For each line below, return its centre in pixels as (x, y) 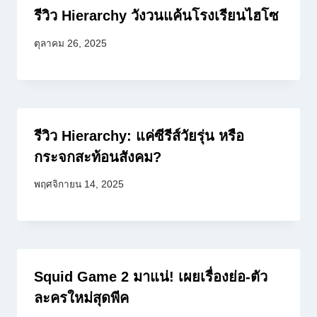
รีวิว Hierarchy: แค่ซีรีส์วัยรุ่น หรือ (139, 136)
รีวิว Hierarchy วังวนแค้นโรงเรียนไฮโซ (156, 16)
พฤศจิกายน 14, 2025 (79, 185)
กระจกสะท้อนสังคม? (98, 157)
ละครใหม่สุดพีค (81, 298)
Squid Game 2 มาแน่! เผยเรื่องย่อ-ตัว (151, 277)
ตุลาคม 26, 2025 (70, 43)
